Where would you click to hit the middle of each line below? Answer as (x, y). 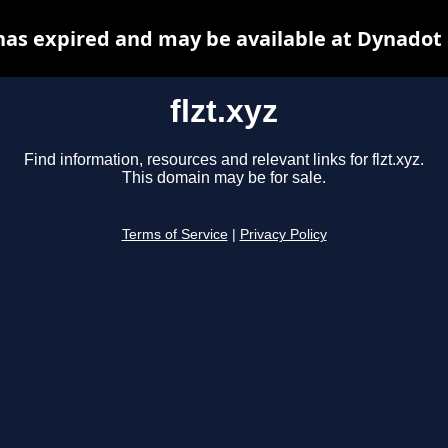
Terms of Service (174, 235)
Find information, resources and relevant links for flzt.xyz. (224, 160)
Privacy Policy (283, 235)
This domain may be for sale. (224, 178)
